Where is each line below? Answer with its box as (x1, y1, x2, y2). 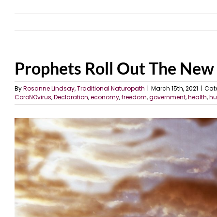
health (188, 93, 207, 101)
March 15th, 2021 (151, 84, 198, 93)
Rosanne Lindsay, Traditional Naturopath (23, 84, 145, 93)
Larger (14, 129, 39, 140)
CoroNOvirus (15, 93, 51, 101)
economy (91, 93, 119, 101)
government (149, 93, 186, 101)
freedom (122, 93, 147, 101)
